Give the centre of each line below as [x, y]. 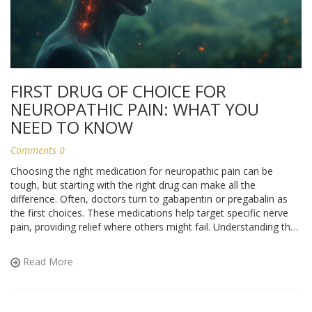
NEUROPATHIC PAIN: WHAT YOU [135, 109]
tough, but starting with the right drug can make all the [133, 185]
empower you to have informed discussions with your [132, 255]
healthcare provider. [55, 269]
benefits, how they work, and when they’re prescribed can [140, 241]
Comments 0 [38, 150]
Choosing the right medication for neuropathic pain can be [142, 171]
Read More [47, 262]
